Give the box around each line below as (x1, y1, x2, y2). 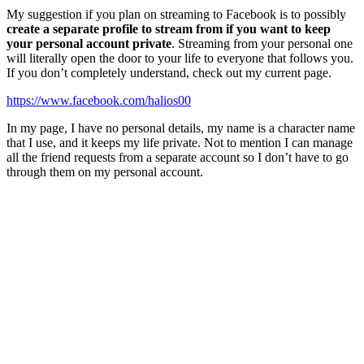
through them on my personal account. (6, 165, 203, 180)
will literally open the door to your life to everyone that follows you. (6, 51, 353, 66)
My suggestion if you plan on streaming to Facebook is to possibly (6, 7, 346, 22)
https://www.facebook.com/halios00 (6, 93, 191, 108)
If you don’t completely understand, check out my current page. (6, 66, 331, 80)
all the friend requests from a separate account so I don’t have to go (6, 150, 349, 165)
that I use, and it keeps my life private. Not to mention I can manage (6, 136, 353, 150)
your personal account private (6, 37, 171, 51)
